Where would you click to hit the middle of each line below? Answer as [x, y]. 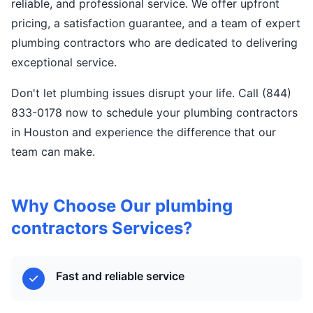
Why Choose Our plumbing [122, 206]
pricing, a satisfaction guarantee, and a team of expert [156, 23]
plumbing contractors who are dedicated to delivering [154, 43]
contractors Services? [102, 228]
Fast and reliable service [120, 276]
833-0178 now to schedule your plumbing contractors [154, 112]
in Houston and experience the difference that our [144, 132]
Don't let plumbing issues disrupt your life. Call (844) [151, 93]
